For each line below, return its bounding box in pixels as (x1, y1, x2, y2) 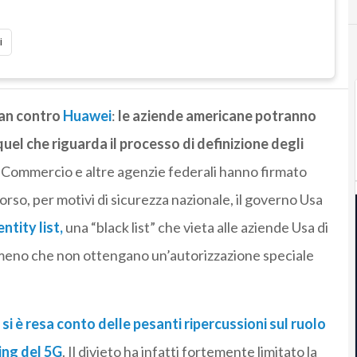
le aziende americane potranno (117, 107, 316, 125)
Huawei (62, 107, 112, 125)
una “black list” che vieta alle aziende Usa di (62, 218, 328, 237)
